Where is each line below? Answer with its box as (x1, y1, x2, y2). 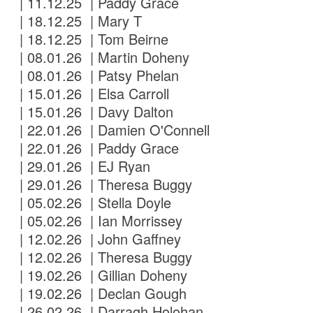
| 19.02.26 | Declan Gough (15, 283, 187, 304)
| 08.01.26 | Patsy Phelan (15, 65, 180, 86)
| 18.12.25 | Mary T (15, 10, 143, 31)
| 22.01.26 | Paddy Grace (15, 138, 180, 159)
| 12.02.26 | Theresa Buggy (15, 247, 193, 268)
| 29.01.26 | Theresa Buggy (15, 174, 193, 195)
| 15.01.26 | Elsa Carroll (15, 83, 170, 104)
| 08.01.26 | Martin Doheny (15, 47, 190, 68)
